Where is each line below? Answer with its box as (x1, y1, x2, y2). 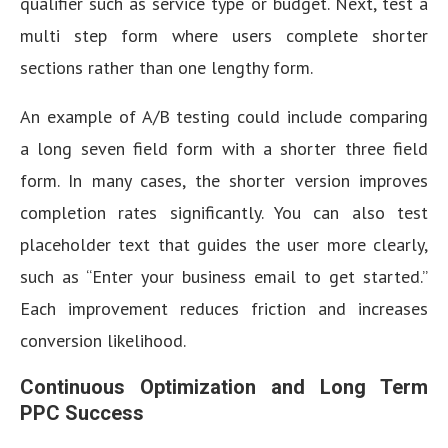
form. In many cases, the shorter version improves (20, 169, 428, 192)
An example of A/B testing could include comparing (20, 105, 428, 128)
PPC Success (20, 401, 144, 425)
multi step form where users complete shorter (20, 24, 428, 47)
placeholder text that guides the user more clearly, (20, 233, 428, 256)
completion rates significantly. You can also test (20, 201, 428, 224)
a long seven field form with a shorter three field (20, 137, 428, 160)
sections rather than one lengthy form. (20, 56, 313, 79)
